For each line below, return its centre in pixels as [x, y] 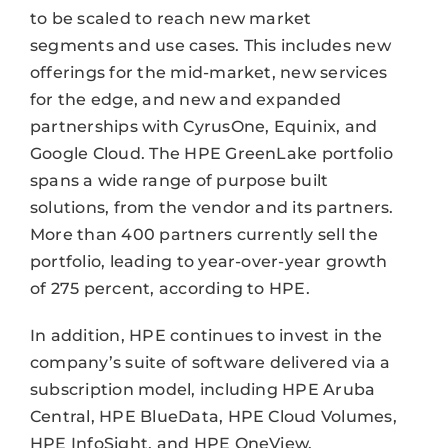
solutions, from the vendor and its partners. [211, 207]
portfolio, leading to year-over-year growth [208, 261]
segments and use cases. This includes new [210, 45]
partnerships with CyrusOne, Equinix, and [203, 126]
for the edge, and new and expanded [185, 99]
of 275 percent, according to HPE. [169, 288]
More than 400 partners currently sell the [203, 234]
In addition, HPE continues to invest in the [206, 335]
